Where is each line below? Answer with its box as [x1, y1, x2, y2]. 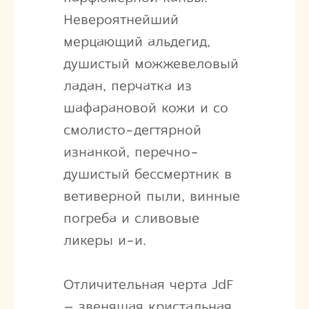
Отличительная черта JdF [63, 275, 233, 293]
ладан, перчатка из [63, 77, 192, 94]
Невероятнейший [63, 10, 179, 28]
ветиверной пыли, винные [63, 187, 240, 205]
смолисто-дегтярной [63, 121, 201, 139]
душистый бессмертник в [63, 165, 232, 183]
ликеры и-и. [63, 231, 146, 249]
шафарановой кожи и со [63, 99, 228, 117]
